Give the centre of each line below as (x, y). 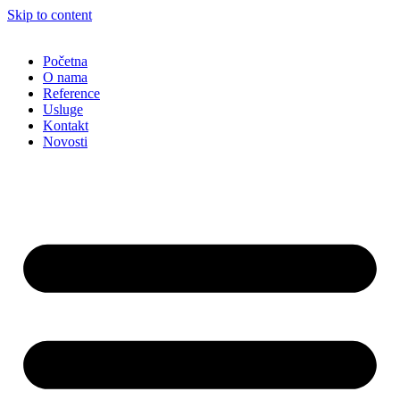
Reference (71, 93)
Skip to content (50, 15)
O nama (65, 77)
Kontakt (66, 125)
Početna (65, 61)
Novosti (65, 142)
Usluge (63, 109)
